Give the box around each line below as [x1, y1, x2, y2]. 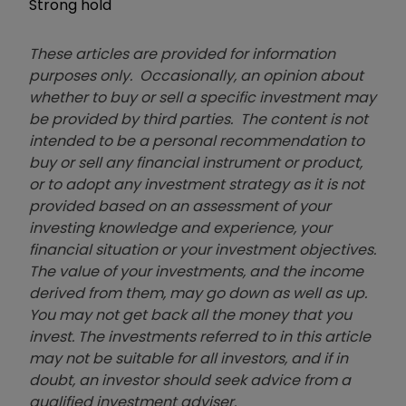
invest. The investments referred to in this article [29, 325, 371, 347]
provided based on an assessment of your [29, 195, 331, 217]
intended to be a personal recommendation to [29, 130, 364, 151]
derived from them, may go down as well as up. [29, 282, 367, 304]
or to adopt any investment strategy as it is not [29, 173, 364, 195]
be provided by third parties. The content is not [29, 108, 368, 130]
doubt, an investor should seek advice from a [29, 369, 351, 391]
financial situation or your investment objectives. [29, 238, 376, 260]
